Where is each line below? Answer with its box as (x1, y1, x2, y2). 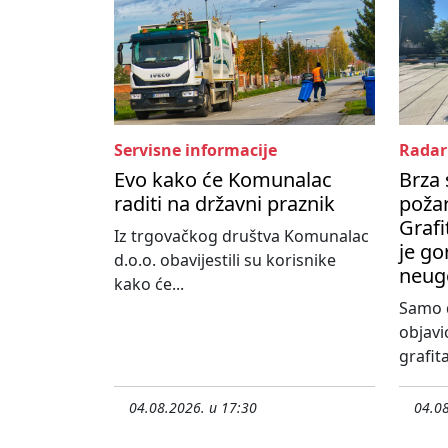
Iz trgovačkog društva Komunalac (114, 225, 369, 248)
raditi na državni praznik (114, 190, 335, 218)
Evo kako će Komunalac (114, 166, 332, 194)
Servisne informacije (114, 139, 277, 162)
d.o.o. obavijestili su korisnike (114, 249, 336, 272)
